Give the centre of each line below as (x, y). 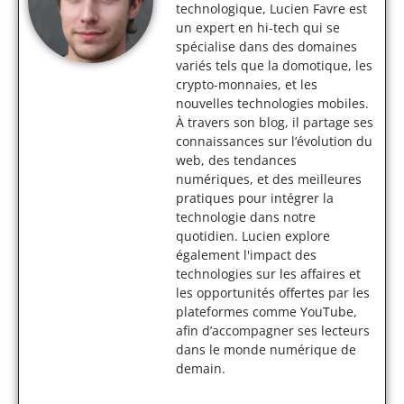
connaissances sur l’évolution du (274, 141)
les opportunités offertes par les (273, 293)
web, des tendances (236, 160)
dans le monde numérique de (266, 349)
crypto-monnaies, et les (247, 84)
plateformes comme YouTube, (266, 312)
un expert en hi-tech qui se (258, 28)
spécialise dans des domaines (266, 46)
